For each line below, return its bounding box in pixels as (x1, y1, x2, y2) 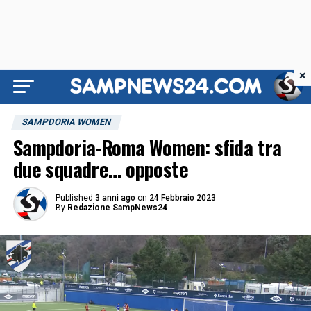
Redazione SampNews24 (67, 203, 167, 212)
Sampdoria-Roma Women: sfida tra (12, 133, 282, 162)
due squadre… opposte (12, 154, 189, 183)
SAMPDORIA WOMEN (20, 117, 112, 127)
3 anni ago (94, 193, 135, 203)
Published (55, 193, 93, 203)
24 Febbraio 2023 (149, 193, 216, 203)
